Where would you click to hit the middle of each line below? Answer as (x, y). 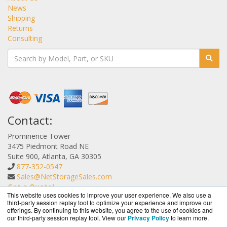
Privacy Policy (148, 218)
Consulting (25, 39)
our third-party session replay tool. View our (67, 218)
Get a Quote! (31, 187)
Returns (20, 28)
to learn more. (190, 218)
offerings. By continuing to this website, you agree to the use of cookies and (110, 210)
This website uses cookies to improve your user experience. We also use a (109, 195)
